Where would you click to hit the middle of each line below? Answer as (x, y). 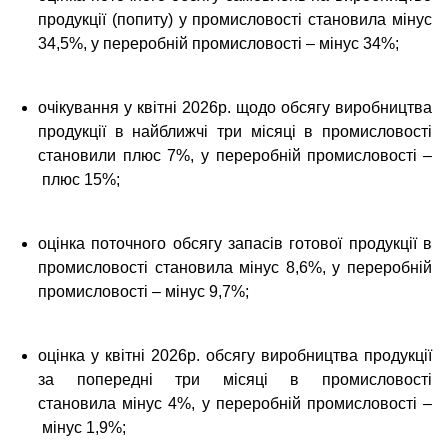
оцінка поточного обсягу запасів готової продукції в (235, 243)
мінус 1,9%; (82, 427)
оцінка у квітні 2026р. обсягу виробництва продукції (235, 355)
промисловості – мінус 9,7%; (143, 291)
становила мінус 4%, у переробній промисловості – (235, 403)
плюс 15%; (79, 179)
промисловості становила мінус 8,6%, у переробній (235, 267)
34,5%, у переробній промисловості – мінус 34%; (218, 43)
